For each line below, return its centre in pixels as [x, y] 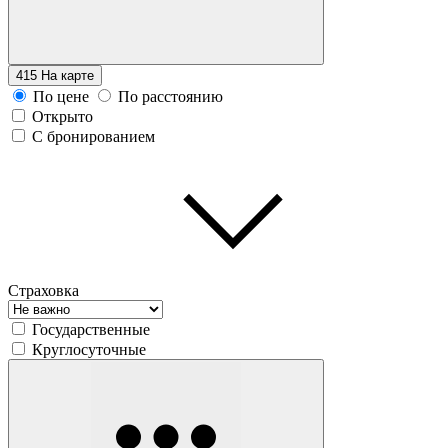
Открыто [62, 116]
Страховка [43, 290]
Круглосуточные [89, 349]
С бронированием [93, 136]
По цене [61, 96]
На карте [67, 75]
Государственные [91, 329]
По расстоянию [170, 96]
